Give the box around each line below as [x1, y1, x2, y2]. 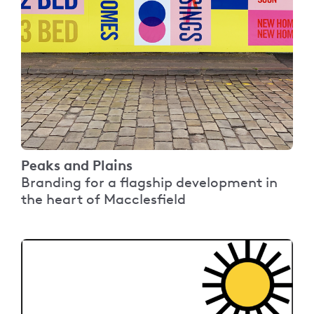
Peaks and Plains [21, 156, 132, 174]
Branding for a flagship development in [21, 174, 278, 191]
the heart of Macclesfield [21, 191, 186, 207]
